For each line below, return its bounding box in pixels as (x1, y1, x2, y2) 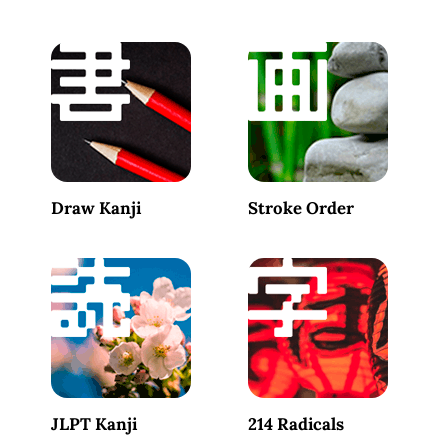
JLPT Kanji (50, 413, 137, 435)
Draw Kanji (50, 197, 141, 219)
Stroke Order (247, 197, 354, 219)
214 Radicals (247, 413, 344, 435)
